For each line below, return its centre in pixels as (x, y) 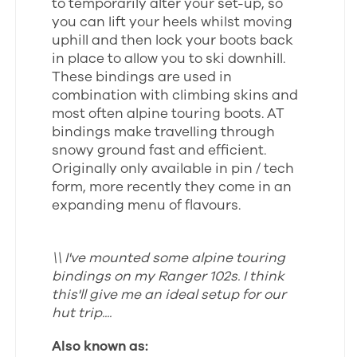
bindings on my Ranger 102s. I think (169, 277)
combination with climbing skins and (175, 96)
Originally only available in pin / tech (173, 169)
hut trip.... (82, 313)
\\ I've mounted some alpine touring (169, 258)
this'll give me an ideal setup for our (169, 295)
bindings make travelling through (164, 132)
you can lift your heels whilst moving (173, 22)
